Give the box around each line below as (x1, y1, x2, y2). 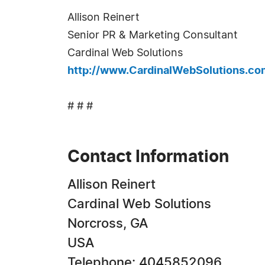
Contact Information (67, 149, 229, 166)
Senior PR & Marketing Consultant (67, 30, 238, 41)
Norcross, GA (67, 217, 148, 230)
